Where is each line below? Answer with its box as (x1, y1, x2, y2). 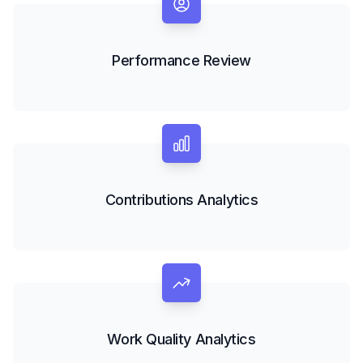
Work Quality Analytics (107, 331, 256, 348)
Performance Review (112, 52, 251, 70)
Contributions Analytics (105, 191, 258, 209)
